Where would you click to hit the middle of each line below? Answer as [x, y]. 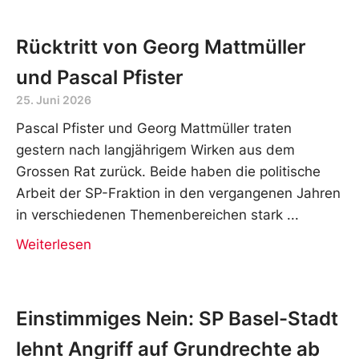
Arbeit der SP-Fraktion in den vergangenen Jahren [178, 193]
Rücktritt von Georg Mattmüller [161, 46]
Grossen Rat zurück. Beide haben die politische [168, 171]
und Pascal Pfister [100, 77]
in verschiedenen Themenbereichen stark [149, 214]
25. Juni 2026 [54, 99]
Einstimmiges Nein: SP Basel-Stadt [177, 318]
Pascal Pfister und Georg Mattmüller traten [154, 128]
